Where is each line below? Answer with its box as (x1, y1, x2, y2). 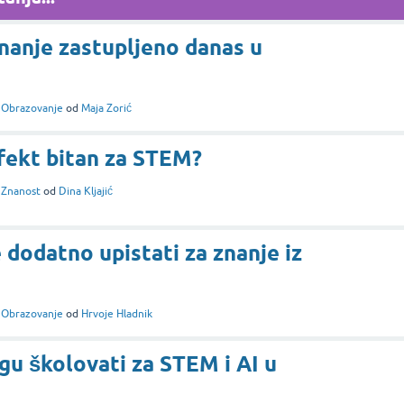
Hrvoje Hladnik (81, 307, 152, 320)
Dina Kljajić (59, 184, 113, 197)
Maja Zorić (81, 101, 132, 115)
